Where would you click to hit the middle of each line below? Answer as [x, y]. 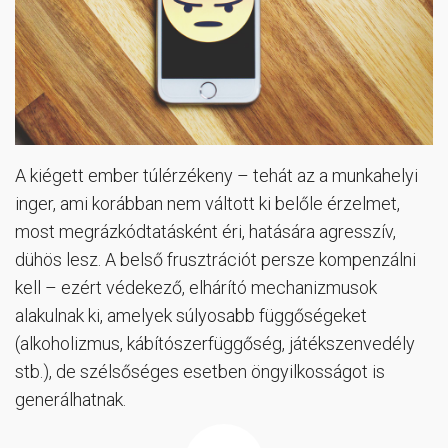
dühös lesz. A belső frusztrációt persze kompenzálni [215, 260]
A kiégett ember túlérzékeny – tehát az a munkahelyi [216, 176]
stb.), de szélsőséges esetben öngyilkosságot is [200, 372]
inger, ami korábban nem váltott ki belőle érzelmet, [207, 204]
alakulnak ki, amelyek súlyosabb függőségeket [191, 316]
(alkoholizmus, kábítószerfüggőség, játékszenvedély [215, 344]
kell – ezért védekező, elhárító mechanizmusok [196, 288]
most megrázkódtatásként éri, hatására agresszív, [205, 232]
